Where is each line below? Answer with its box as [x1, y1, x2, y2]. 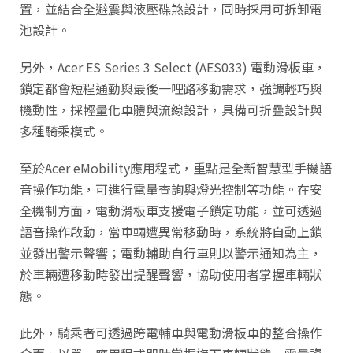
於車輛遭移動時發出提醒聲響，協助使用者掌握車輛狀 [20, 265, 322, 284]
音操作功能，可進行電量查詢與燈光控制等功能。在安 [20, 180, 322, 199]
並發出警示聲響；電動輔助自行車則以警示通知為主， [20, 243, 322, 263]
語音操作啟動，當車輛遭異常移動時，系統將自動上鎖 [20, 222, 322, 242]
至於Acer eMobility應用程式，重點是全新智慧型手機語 [20, 158, 332, 178]
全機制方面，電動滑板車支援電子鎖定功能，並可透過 [20, 201, 322, 221]
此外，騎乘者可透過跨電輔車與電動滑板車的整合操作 [20, 323, 322, 343]
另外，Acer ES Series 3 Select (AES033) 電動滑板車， [20, 58, 326, 77]
